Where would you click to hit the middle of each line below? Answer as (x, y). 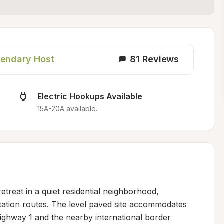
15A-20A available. (67, 109)
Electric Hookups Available (90, 96)
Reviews (161, 59)
